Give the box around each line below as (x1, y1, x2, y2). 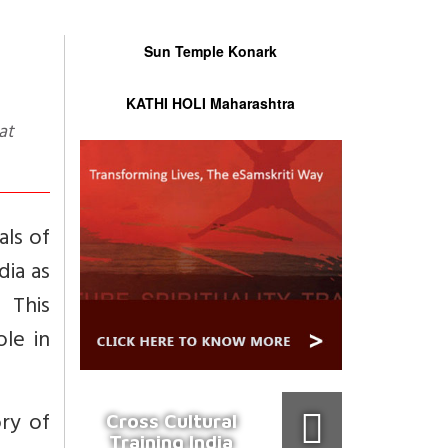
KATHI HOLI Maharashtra (126, 93, 296, 113)
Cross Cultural (105, 408, 237, 432)
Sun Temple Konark (144, 41, 278, 61)
